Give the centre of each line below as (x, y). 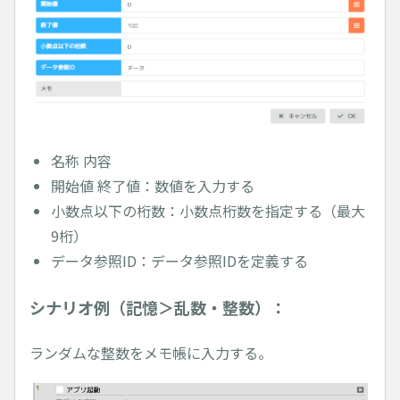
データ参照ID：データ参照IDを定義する (179, 260)
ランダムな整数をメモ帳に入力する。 (151, 352)
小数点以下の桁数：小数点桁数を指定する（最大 (208, 210)
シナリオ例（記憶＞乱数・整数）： (158, 308)
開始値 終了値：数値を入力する (153, 185)
